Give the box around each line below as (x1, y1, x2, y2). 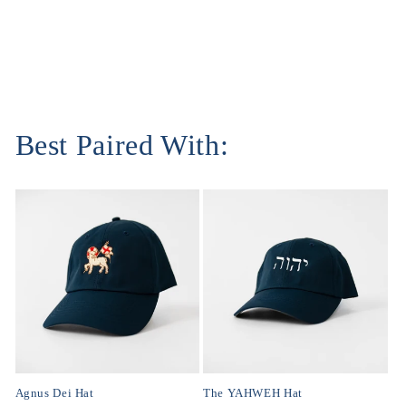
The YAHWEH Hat (203, 387, 303, 401)
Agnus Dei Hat (14, 387, 94, 401)
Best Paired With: (14, 130, 229, 162)
